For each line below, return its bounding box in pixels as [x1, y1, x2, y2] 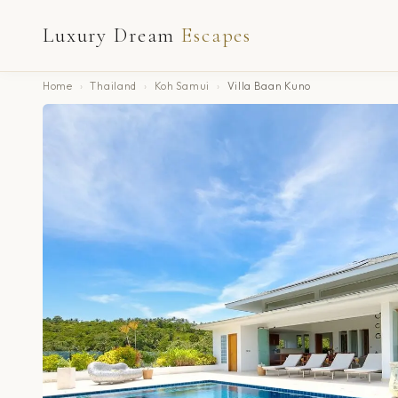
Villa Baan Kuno [227, 79, 312, 92]
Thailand [90, 79, 137, 92]
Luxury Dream [43, 23, 176, 48]
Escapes [181, 23, 252, 48]
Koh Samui [154, 79, 210, 92]
